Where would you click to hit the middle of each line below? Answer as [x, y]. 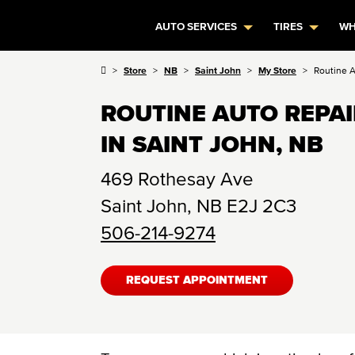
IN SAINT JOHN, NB [212, 144]
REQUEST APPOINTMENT [197, 281]
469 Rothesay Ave [177, 179]
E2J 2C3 [261, 206]
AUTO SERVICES [197, 27]
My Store [277, 70]
